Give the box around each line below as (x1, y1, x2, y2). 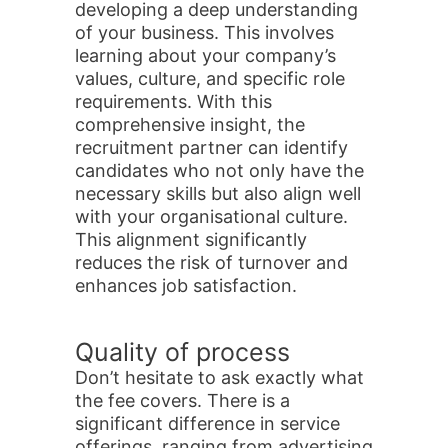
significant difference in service (75, 413, 340, 434)
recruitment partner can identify (75, 137, 348, 158)
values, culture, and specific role (75, 68, 345, 89)
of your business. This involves (75, 22, 334, 43)
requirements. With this (75, 91, 272, 112)
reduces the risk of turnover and (75, 252, 348, 273)
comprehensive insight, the (75, 114, 305, 135)
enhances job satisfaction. (75, 275, 297, 296)
